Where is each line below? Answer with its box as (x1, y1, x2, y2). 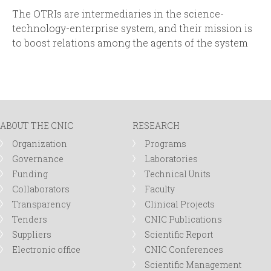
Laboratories (145, 153, 198, 165)
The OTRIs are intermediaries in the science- (12, 7, 224, 20)
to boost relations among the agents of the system (12, 36, 248, 49)
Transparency (12, 198, 71, 210)
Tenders (12, 214, 47, 225)
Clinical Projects (145, 198, 215, 210)
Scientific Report (145, 229, 214, 240)
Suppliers (12, 229, 51, 240)
